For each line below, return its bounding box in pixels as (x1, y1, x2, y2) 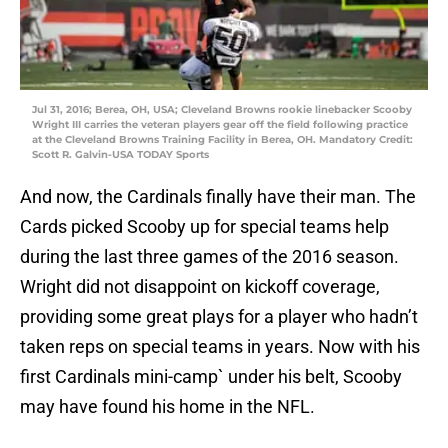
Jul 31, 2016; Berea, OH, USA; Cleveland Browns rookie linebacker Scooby (32, 103, 412, 117)
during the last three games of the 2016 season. (20, 246, 399, 268)
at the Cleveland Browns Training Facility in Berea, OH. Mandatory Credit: (32, 133, 413, 147)
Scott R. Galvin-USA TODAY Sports (32, 148, 209, 162)
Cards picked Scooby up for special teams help (20, 216, 389, 238)
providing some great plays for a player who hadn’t (20, 306, 418, 328)
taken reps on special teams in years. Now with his (20, 336, 420, 358)
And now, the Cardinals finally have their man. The (20, 186, 416, 208)
